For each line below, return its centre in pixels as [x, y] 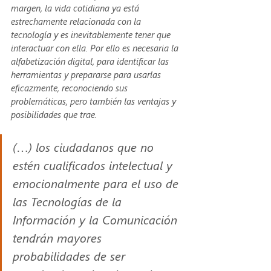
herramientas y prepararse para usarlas [87, 74]
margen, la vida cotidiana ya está [76, 8]
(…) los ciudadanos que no [85, 146]
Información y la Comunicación [97, 219]
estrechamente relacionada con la [77, 21]
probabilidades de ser [71, 255]
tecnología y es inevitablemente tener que [92, 34]
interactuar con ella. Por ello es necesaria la [96, 47]
